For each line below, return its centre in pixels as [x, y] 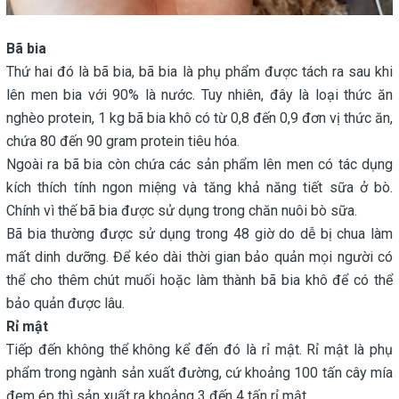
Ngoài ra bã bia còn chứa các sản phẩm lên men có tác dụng [199, 165]
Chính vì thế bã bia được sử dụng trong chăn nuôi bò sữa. [182, 211]
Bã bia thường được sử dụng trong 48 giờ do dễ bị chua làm [199, 234]
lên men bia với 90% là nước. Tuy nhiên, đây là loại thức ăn [199, 95]
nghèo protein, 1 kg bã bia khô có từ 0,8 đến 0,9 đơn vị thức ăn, [199, 118]
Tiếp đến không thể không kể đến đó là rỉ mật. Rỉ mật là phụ [199, 350]
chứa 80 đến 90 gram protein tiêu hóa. [123, 142]
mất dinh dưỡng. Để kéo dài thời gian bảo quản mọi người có [199, 257]
